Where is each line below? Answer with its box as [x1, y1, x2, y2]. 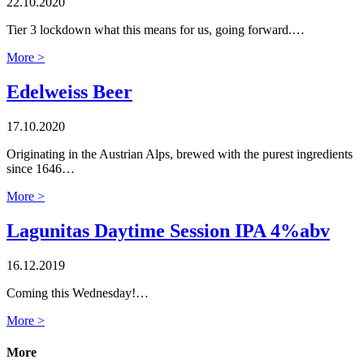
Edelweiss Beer [6, 80, 132, 102]
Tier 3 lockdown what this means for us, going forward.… [6, 22, 305, 37]
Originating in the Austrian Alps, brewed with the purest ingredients [6, 146, 353, 161]
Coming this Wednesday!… [6, 285, 149, 300]
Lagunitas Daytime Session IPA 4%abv [6, 219, 330, 241]
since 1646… [6, 161, 75, 175]
